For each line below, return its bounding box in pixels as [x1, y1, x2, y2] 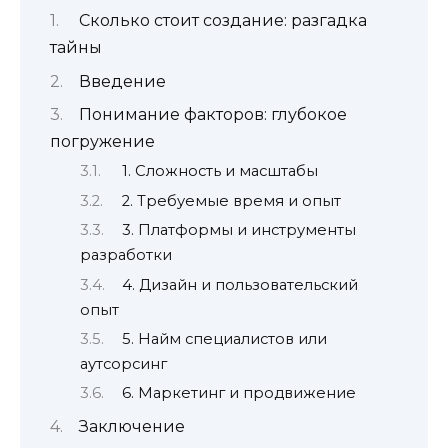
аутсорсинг [80, 355, 167, 373]
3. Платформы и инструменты [121, 221, 356, 240]
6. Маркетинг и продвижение [121, 384, 356, 403]
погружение [50, 131, 155, 151]
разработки [80, 246, 172, 265]
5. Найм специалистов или [121, 330, 327, 348]
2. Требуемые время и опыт [121, 191, 341, 210]
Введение [79, 71, 166, 91]
